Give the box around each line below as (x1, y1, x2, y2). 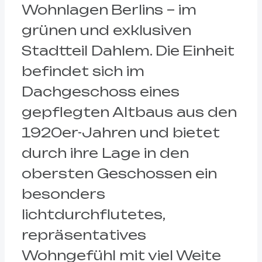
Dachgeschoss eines (21, 84, 180, 100)
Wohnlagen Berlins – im (21, 2, 196, 18)
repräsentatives (21, 227, 146, 243)
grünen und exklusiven (21, 22, 191, 39)
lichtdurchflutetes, (21, 206, 165, 223)
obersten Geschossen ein (21, 166, 217, 182)
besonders (21, 186, 105, 202)
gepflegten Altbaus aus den (21, 104, 237, 120)
